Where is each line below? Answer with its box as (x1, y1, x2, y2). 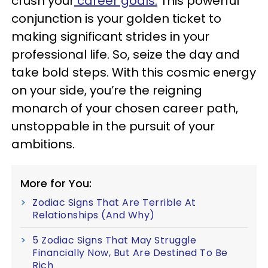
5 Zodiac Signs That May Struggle (32, 233, 196, 248)
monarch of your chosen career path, (11, 100, 238, 117)
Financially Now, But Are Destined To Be (32, 246, 228, 260)
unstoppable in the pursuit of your (11, 118, 215, 135)
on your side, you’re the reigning (11, 82, 202, 99)
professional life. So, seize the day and (11, 46, 240, 63)
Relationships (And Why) (32, 208, 155, 223)
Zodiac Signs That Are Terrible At (32, 196, 196, 210)
